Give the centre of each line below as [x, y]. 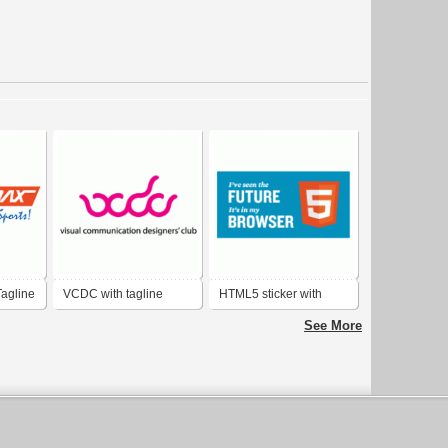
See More [333, 326]
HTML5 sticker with [270, 294]
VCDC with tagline [113, 294]
